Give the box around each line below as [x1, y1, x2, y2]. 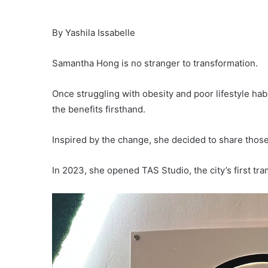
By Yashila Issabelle [52, 27, 135, 39]
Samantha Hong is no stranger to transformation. [52, 57, 258, 69]
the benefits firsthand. [52, 103, 145, 115]
